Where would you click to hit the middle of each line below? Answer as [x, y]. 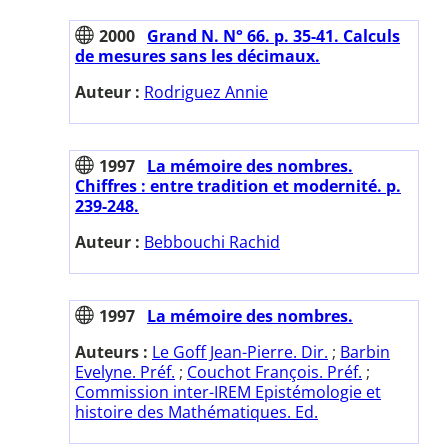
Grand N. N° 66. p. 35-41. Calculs [273, 35]
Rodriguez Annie [206, 91]
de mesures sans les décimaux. [197, 55]
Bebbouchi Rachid [212, 241]
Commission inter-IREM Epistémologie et [228, 391]
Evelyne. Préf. [125, 371]
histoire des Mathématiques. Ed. [196, 411]
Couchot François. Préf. [274, 371]
